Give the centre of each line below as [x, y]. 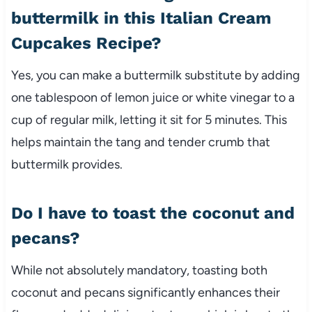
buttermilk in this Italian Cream [141, 18]
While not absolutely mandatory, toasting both [139, 270]
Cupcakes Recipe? [86, 43]
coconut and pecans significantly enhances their [145, 292]
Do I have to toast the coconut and [153, 213]
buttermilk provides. [67, 164]
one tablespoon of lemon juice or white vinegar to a [153, 97]
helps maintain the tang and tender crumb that [140, 142]
